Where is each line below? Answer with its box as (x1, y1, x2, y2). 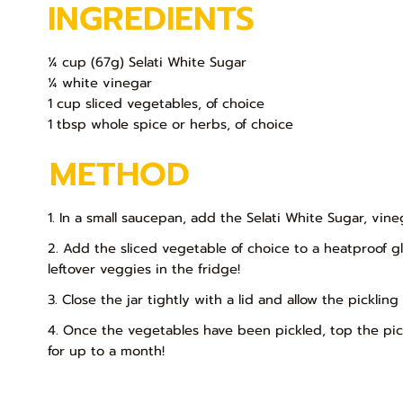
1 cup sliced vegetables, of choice (48, 94, 265, 114)
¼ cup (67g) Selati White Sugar (48, 52, 247, 73)
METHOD (49, 149, 191, 201)
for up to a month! (47, 340, 165, 361)
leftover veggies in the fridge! (47, 258, 240, 279)
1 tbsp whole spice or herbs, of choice (48, 114, 294, 135)
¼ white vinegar (48, 73, 153, 94)
